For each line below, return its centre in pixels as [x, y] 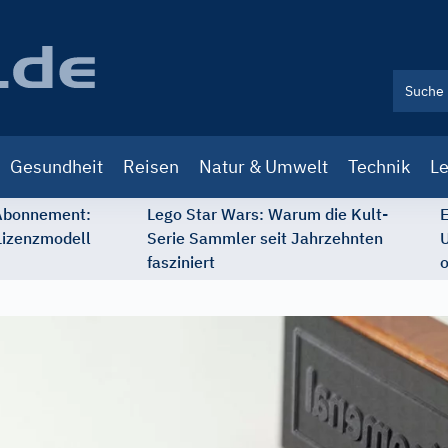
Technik [379, 166]
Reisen [151, 166]
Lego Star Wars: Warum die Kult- [267, 214]
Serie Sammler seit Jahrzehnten [265, 238]
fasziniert [181, 262]
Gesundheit [56, 166]
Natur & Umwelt [263, 166]
